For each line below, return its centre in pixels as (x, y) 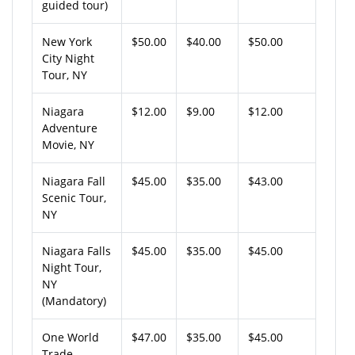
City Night (68, 58)
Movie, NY (68, 144)
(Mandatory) (74, 300)
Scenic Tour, (74, 197)
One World (71, 337)
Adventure (70, 128)
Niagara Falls (76, 250)
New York (67, 41)
